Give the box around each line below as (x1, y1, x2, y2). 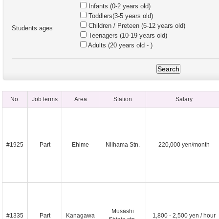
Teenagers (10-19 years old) (87, 32, 167, 39)
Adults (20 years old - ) (87, 42, 153, 49)
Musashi (111, 208, 134, 215)
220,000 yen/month (158, 141, 210, 148)
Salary (175, 96, 193, 103)
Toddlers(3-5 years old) (87, 12, 153, 20)
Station (113, 96, 132, 103)
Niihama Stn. (105, 141, 140, 148)
